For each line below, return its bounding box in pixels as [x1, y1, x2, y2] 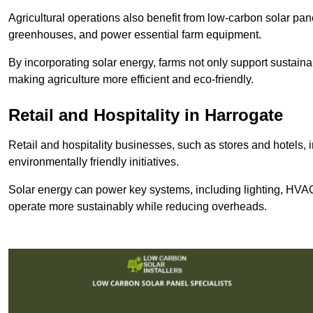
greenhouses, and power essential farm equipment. [8, 28, 261, 41]
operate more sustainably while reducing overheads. [8, 200, 267, 212]
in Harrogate [180, 105, 283, 124]
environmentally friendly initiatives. [8, 155, 179, 168]
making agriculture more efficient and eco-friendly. [8, 73, 254, 85]
